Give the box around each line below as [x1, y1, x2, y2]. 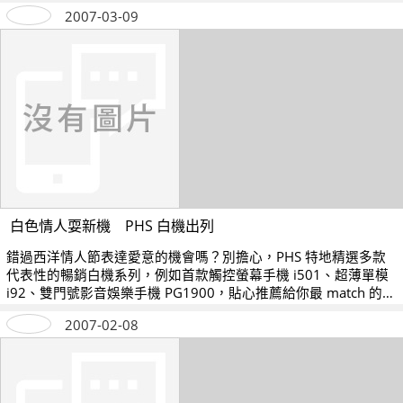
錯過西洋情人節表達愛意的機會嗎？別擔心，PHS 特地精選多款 [6, 246, 387, 265]
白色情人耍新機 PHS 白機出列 [9, 215, 214, 236]
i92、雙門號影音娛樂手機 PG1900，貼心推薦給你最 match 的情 [6, 282, 397, 301]
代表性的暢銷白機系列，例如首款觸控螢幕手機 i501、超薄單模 [6, 264, 390, 283]
